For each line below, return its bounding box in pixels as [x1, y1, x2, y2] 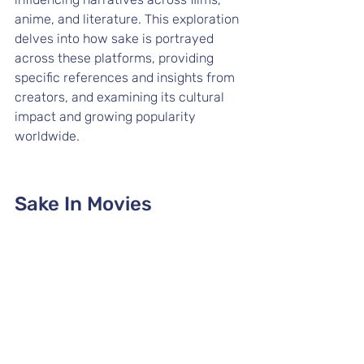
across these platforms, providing [15, 50, 217, 66]
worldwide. [15, 128, 80, 144]
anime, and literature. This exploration [15, 11, 242, 27]
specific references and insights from [15, 70, 238, 85]
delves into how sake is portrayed [15, 31, 217, 46]
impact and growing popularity [15, 109, 199, 124]
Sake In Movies [15, 193, 152, 215]
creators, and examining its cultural [15, 89, 227, 105]
